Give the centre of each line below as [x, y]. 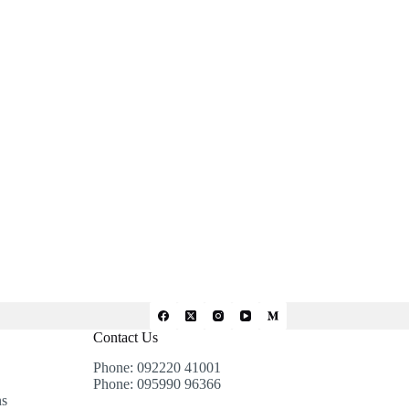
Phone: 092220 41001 [157, 367]
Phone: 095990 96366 [157, 384]
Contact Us [125, 338]
